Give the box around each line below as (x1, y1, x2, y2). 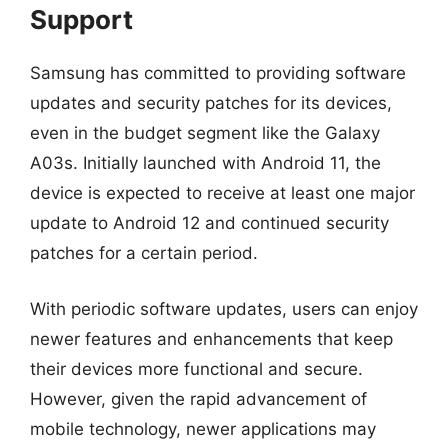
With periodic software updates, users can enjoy (30, 298, 418, 319)
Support (30, 4, 133, 35)
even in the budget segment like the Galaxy (30, 123, 380, 143)
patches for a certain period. (30, 243, 258, 263)
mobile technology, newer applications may (30, 418, 376, 439)
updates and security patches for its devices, (30, 93, 392, 113)
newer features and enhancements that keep (30, 328, 393, 349)
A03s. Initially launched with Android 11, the (30, 153, 381, 173)
